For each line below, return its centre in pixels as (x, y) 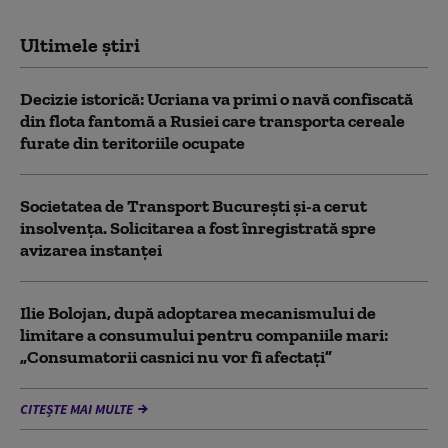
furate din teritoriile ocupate (132, 142)
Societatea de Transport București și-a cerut (193, 205)
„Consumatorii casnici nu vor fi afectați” (176, 356)
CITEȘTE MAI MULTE (76, 408)
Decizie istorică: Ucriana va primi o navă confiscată (216, 98)
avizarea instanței (91, 249)
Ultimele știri (80, 44)
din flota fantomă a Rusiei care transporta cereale (212, 120)
